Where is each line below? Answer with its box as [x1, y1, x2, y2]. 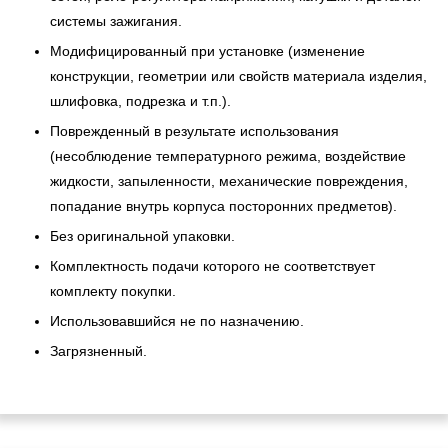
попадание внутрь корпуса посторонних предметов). [50, 197, 397, 214]
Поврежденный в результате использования [50, 122, 339, 139]
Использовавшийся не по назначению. [50, 312, 304, 329]
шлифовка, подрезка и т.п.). [50, 92, 231, 109]
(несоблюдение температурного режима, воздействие [50, 147, 406, 164]
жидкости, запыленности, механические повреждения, [50, 172, 408, 189]
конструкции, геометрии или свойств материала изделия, [50, 67, 427, 84]
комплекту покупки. [50, 282, 176, 299]
